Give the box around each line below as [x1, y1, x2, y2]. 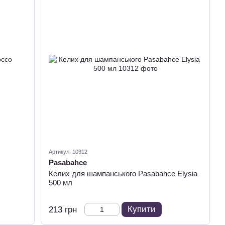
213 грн [49, 205, 77, 214]
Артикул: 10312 [49, 149, 88, 155]
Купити [128, 204, 156, 214]
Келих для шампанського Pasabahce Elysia [49, 169, 198, 178]
